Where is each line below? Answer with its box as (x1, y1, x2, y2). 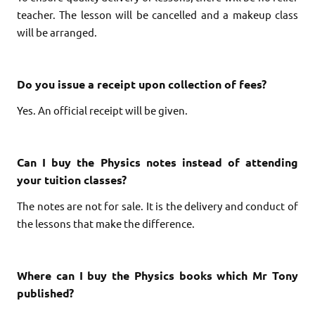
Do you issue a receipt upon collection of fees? (17, 76, 266, 91)
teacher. (17, 7, 60, 21)
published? (17, 285, 74, 300)
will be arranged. (17, 25, 97, 39)
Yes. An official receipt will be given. (17, 103, 188, 117)
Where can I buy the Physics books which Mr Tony (17, 267, 298, 283)
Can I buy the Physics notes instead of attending (17, 154, 298, 169)
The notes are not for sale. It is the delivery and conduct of (17, 198, 298, 212)
